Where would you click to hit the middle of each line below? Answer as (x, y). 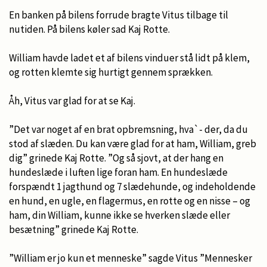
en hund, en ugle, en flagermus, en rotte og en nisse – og (130, 201)
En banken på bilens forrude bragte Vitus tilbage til (119, 15)
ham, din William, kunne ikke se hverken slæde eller (119, 215)
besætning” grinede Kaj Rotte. (74, 229)
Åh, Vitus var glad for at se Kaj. (72, 100)
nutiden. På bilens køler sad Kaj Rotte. (89, 29)
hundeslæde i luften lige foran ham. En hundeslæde (118, 172)
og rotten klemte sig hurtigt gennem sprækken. (111, 72)
